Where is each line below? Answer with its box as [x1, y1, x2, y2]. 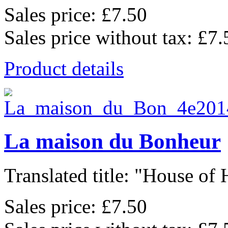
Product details [4, 57, 124, 79]
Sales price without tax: [4, 26, 197, 48]
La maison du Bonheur [4, 129, 221, 154]
